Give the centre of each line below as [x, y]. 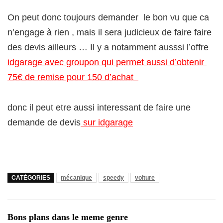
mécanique [76, 177]
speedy [113, 177]
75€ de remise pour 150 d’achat [73, 77]
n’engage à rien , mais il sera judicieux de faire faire [110, 32]
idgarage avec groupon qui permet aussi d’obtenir [107, 62]
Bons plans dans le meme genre [68, 217]
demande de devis [44, 122]
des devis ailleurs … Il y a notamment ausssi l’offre [108, 47]
